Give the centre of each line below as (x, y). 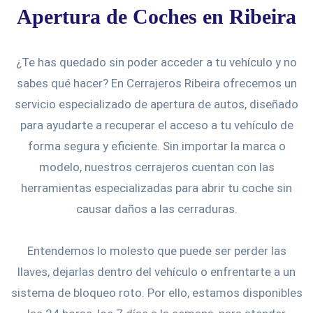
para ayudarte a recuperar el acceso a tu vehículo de (156, 125)
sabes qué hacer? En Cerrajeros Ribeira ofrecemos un (156, 83)
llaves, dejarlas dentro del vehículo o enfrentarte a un (156, 271)
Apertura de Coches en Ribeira (156, 16)
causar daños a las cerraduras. (156, 209)
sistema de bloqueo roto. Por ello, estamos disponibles (156, 292)
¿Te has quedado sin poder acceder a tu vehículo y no (156, 62)
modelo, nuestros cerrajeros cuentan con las (156, 167)
